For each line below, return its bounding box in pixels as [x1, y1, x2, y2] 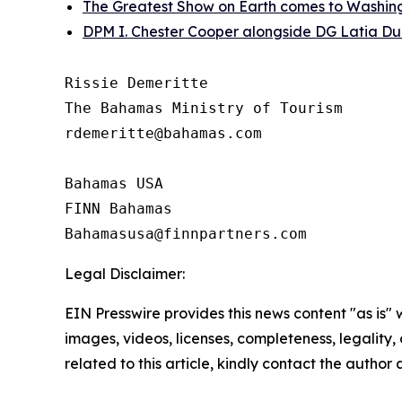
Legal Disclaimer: [65, 265, 185, 284]
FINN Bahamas [65, 200, 190, 218]
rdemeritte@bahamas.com [65, 125, 262, 143]
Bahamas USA [65, 175, 181, 193]
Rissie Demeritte [65, 74, 208, 92]
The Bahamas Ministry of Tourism [65, 100, 343, 118]
